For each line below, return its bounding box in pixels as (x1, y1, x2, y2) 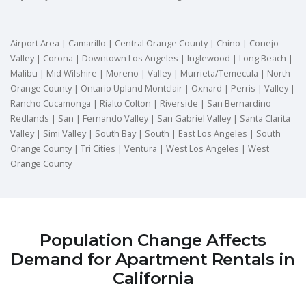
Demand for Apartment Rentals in (11, 249, 295, 270)
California (113, 268, 193, 289)
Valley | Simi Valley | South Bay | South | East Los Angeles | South (10, 127, 281, 140)
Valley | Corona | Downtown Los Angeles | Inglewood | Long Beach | (10, 52, 293, 65)
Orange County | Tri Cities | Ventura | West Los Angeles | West (10, 142, 269, 155)
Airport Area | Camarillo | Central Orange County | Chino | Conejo (10, 37, 279, 50)
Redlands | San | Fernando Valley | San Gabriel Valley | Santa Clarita (10, 112, 290, 125)
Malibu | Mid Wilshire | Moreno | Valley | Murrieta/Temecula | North (10, 67, 290, 80)
